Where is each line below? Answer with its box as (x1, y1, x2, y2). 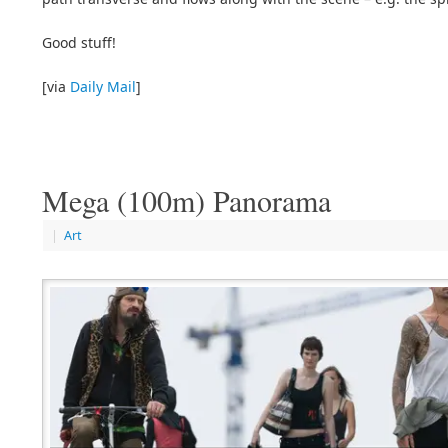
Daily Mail (70, 76, 136, 96)
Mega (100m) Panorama (42, 179, 331, 220)
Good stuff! (42, 32, 116, 52)
